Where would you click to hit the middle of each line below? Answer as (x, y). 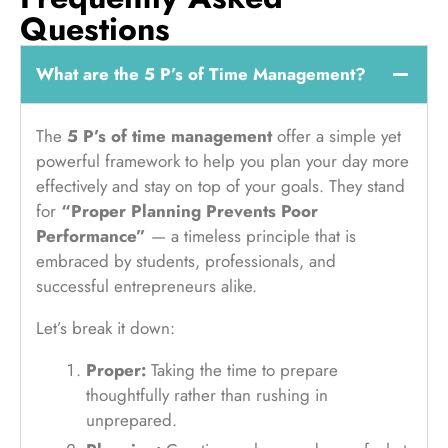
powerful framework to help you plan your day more (222, 160)
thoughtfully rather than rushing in (207, 394)
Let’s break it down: (105, 327)
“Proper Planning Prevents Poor (189, 210)
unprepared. (131, 419)
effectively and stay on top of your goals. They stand (220, 185)
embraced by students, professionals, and (186, 260)
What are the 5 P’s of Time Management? (201, 73)
